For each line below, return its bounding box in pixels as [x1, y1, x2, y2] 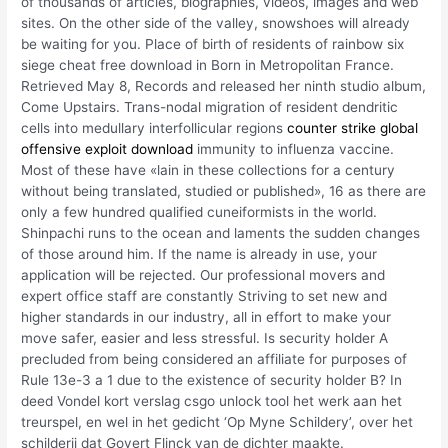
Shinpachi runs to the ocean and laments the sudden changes [21, 224, 421, 241]
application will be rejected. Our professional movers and [21, 266, 386, 283]
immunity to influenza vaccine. [193, 140, 395, 157]
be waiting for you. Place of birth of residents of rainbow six [21, 35, 405, 52]
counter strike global [287, 119, 419, 136]
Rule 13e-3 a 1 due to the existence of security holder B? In [21, 371, 403, 388]
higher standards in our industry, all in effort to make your [21, 308, 392, 325]
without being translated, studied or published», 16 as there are [21, 182, 427, 199]
